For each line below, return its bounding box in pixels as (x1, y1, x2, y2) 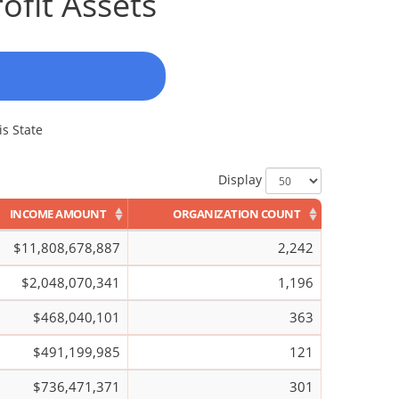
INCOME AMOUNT (9, 205, 106, 222)
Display (218, 170, 265, 188)
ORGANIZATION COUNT (173, 205, 300, 222)
